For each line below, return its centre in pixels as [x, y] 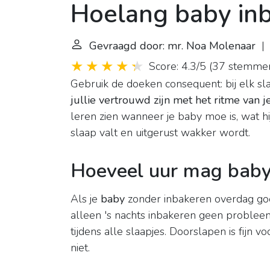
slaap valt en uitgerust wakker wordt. [160, 133]
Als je [86, 199]
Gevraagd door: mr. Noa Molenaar [172, 46]
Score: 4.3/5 [177, 67]
